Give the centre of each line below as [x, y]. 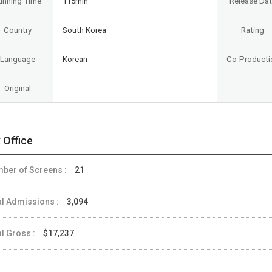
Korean [75, 59]
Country [17, 30]
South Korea [84, 30]
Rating [253, 30]
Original [17, 88]
